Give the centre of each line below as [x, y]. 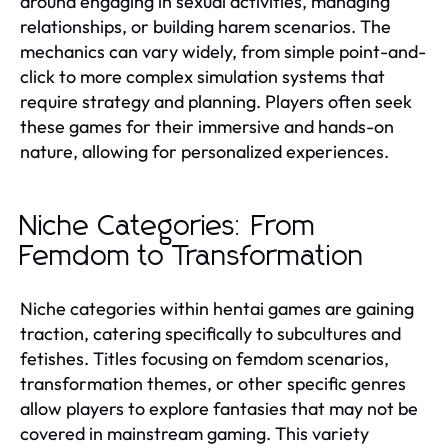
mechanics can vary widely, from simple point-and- [223, 51]
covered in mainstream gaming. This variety [194, 433]
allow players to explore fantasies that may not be [219, 408]
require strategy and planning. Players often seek [216, 101]
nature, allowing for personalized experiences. [204, 151]
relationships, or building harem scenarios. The [205, 26]
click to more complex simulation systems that [202, 76]
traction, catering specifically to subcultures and [210, 333]
